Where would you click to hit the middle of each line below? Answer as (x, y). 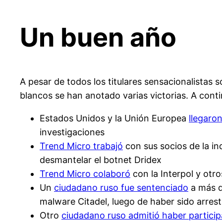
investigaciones (72, 132)
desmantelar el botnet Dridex (101, 160)
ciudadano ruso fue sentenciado (121, 187)
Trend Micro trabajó (81, 146)
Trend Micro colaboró (85, 173)
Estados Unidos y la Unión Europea (114, 118)
